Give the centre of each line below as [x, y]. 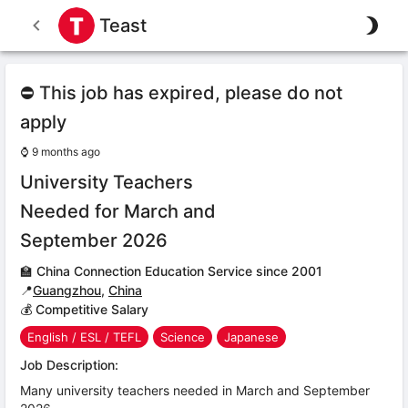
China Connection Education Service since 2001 [179, 271]
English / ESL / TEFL [84, 337]
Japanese [251, 337]
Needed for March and [118, 211]
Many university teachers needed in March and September [195, 390]
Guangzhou [67, 290]
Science [183, 337]
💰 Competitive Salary [84, 309]
